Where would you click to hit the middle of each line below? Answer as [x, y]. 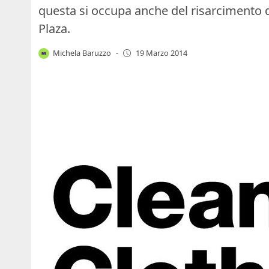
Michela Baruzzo [82, 53]
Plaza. [54, 28]
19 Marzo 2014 [161, 53]
